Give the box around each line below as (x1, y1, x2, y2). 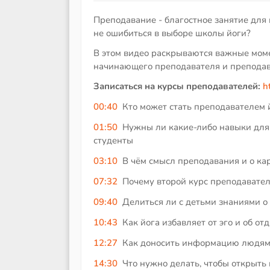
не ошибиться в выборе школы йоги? (93, 27, 251, 39)
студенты (93, 134, 133, 146)
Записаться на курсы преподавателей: (93, 80, 260, 93)
